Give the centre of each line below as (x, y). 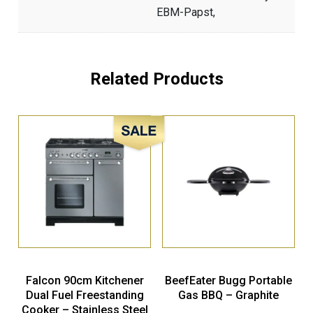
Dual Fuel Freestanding (85, 296)
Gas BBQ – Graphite (228, 296)
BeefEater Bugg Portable (228, 281)
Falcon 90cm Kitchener (85, 281)
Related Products (156, 79)
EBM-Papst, (186, 13)
